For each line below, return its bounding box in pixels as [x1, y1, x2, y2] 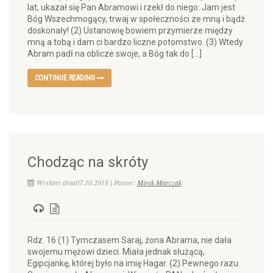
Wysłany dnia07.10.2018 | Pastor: [37, 177, 137, 187]
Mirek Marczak [137, 177, 182, 187]
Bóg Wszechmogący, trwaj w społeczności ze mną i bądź [27, 14, 245, 24]
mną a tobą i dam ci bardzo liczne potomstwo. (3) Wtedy [27, 37, 243, 47]
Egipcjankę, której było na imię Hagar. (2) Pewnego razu [27, 258, 238, 268]
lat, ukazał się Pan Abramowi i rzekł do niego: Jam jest [27, 2, 235, 12]
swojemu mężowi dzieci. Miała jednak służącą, [27, 247, 205, 257]
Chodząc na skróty [27, 154, 148, 171]
